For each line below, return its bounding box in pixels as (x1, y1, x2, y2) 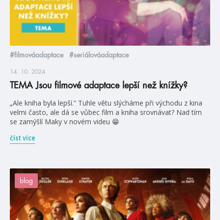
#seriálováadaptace (69, 52, 129, 59)
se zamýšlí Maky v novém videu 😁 (10, 117, 119, 127)
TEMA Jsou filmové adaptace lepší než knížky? (10, 81, 188, 90)
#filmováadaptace (10, 52, 63, 59)
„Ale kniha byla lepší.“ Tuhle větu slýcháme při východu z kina (10, 98, 202, 108)
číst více (10, 134, 35, 142)
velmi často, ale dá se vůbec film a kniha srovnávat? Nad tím (10, 108, 202, 117)
